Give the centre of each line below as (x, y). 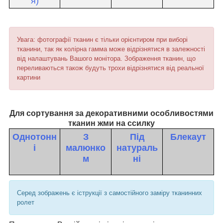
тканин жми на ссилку (111, 123)
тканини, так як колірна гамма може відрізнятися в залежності (111, 49)
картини (29, 78)
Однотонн (35, 137)
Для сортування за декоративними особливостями (111, 113)
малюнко (86, 148)
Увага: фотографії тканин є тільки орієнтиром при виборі (102, 40)
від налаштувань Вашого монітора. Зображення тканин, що (106, 59)
